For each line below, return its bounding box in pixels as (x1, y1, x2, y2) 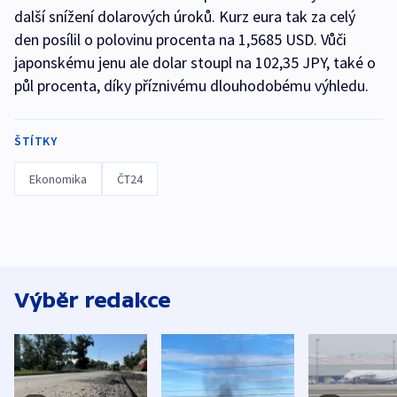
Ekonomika (29, 171, 87, 188)
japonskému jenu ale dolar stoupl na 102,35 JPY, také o (14, 52, 376, 74)
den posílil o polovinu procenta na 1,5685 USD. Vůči (14, 29, 346, 51)
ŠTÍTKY (14, 133, 57, 150)
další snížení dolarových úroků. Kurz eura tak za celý (14, 6, 355, 27)
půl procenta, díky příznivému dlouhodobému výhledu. (14, 75, 369, 97)
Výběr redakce (14, 288, 171, 313)
